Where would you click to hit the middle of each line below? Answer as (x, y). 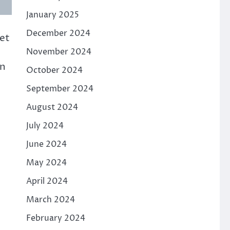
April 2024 (47, 181)
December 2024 (58, 33)
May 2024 (46, 163)
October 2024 (54, 70)
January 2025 (52, 15)
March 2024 (50, 200)
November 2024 (59, 52)
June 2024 (46, 144)
